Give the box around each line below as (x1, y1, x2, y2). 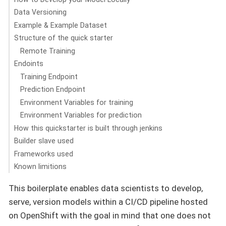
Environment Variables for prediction (20, 111, 142, 119)
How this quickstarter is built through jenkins (14, 124, 162, 132)
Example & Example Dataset (14, 21, 107, 29)
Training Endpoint (20, 72, 78, 81)
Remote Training (20, 46, 76, 55)
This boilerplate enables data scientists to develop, (9, 183, 203, 194)
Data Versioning (14, 8, 67, 16)
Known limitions (14, 162, 67, 171)
